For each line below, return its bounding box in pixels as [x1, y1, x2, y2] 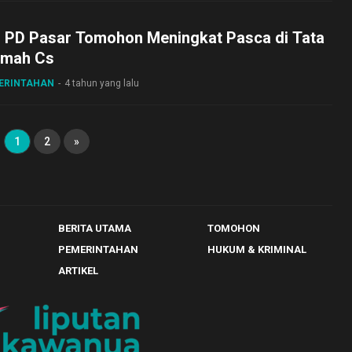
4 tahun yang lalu [64, 78, 139, 89]
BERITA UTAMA [58, 222, 131, 234]
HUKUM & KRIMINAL [207, 244, 306, 255]
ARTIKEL [58, 265, 98, 277]
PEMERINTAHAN [58, 244, 138, 255]
